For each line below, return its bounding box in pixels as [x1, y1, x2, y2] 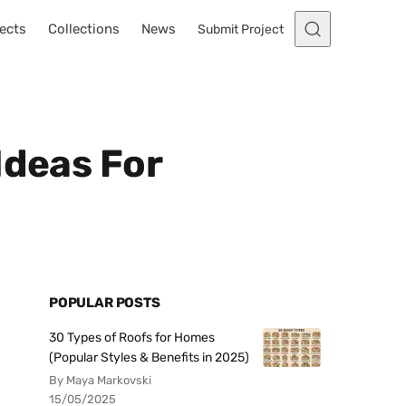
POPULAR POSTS [49, 295, 160, 311]
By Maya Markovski [49, 373, 151, 387]
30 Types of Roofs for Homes [49, 330, 215, 345]
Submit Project [198, 21, 284, 37]
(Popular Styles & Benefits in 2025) [49, 350, 249, 365]
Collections [48, 21, 120, 37]
